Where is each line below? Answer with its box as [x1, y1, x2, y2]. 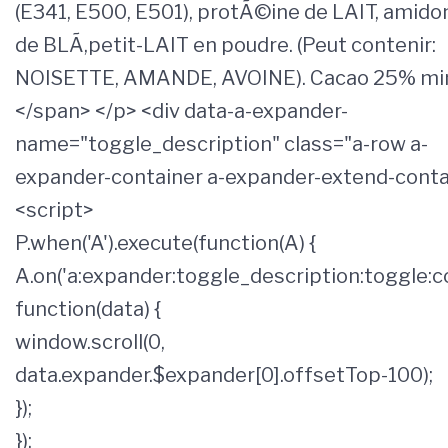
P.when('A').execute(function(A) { [15, 231, 316, 256]
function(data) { [15, 297, 161, 322]
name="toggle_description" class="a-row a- [15, 132, 428, 157]
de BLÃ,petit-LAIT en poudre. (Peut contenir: [15, 33, 436, 58]
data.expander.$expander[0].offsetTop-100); [15, 363, 433, 388]
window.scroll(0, [15, 330, 165, 355]
